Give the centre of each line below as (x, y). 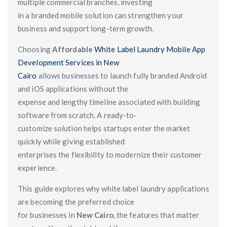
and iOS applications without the (73, 89)
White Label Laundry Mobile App (150, 49)
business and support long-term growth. (86, 28)
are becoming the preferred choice (76, 202)
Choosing (35, 49)
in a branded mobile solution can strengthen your (101, 15)
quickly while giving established (71, 141)
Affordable (73, 49)
